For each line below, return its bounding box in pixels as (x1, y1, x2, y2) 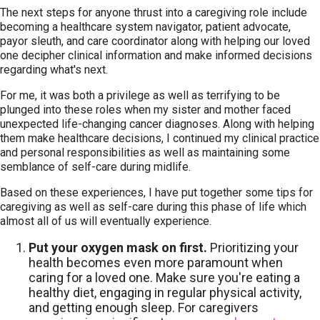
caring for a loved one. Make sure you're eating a (29, 270, 300, 285)
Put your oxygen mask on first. (29, 240, 207, 255)
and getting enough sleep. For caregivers (29, 300, 259, 315)
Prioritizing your (207, 240, 299, 255)
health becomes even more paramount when (29, 255, 283, 270)
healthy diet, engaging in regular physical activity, (29, 285, 301, 300)
